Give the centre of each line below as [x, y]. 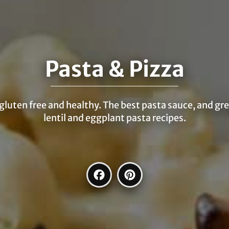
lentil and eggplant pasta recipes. [114, 118]
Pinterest [162, 176]
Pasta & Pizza [114, 69]
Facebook [132, 176]
